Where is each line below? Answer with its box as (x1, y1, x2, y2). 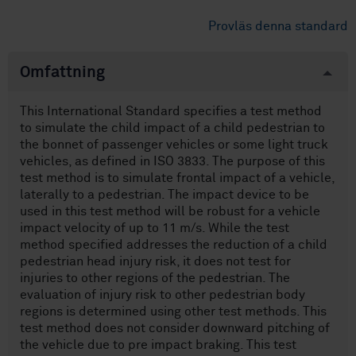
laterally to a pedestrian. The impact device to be (20, 188, 309, 202)
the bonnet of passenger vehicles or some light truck (20, 138, 328, 152)
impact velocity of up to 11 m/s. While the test (20, 222, 289, 235)
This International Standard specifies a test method (20, 105, 322, 118)
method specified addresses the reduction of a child (20, 238, 327, 252)
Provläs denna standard (208, 20, 348, 33)
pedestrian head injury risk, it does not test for (20, 255, 291, 269)
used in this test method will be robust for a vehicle (20, 205, 320, 219)
